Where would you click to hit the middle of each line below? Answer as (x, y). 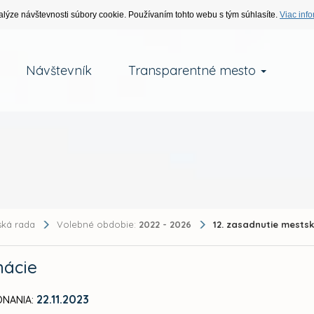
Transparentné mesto (193, 70)
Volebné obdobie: (98, 224)
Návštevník (59, 70)
